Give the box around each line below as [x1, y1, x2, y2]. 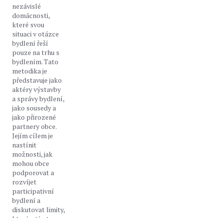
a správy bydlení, [12, 94, 64, 103]
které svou [12, 20, 44, 29]
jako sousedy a [12, 103, 56, 112]
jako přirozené [12, 112, 56, 122]
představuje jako [12, 75, 62, 85]
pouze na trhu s [12, 48, 59, 57]
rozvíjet [12, 177, 36, 186]
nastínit [12, 140, 36, 149]
